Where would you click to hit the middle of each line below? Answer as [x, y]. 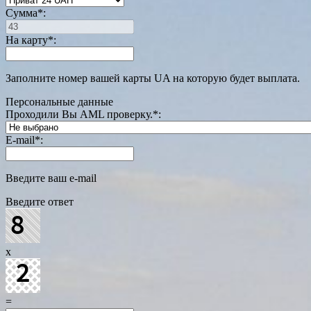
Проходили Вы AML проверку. [79, 115]
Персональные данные [59, 102]
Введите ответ [40, 202]
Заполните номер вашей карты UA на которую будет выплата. [153, 78]
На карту [27, 40]
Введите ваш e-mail [51, 178]
